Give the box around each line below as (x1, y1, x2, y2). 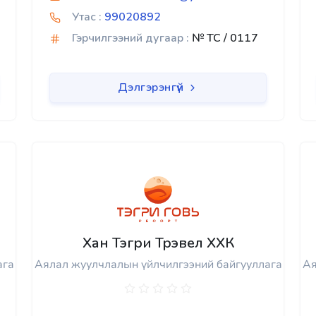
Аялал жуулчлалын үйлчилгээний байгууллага (34, 257, 282, 273)
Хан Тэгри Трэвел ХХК (82, 233, 234, 253)
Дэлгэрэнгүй (117, 80, 187, 96)
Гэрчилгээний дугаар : (72, 30, 189, 47)
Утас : (72, 9, 102, 25)
